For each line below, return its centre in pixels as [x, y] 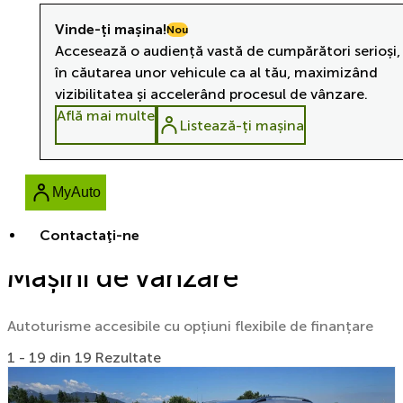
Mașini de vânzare [123, 277]
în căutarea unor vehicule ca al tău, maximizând [216, 72]
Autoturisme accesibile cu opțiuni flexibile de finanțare [190, 327]
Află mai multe [106, 116]
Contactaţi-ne [90, 235]
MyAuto [76, 192]
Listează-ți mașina [242, 125]
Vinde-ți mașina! [111, 29]
